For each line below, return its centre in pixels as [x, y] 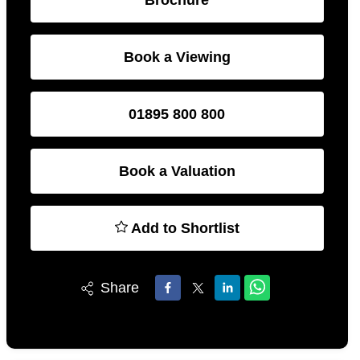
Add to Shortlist [185, 228]
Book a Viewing [177, 57]
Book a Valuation [177, 171]
